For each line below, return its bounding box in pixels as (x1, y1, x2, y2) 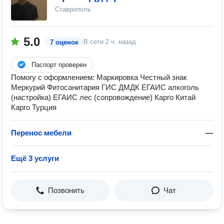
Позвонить (48, 186, 84, 194)
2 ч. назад (105, 38, 136, 45)
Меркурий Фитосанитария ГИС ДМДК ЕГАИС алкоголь (11, 83, 199, 91)
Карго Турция (11, 103, 56, 111)
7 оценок (50, 38, 78, 46)
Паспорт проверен (31, 61, 86, 68)
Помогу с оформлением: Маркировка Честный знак (11, 73, 187, 81)
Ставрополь (55, 5, 91, 13)
